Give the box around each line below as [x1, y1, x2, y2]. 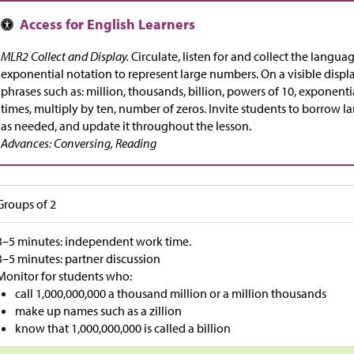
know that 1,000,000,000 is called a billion [15, 320, 232, 337]
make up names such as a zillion [15, 303, 183, 319]
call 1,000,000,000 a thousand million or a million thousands [15, 285, 327, 302]
